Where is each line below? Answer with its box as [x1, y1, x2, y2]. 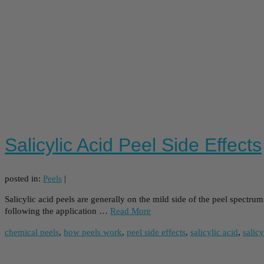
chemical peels [5, 227, 59, 237]
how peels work [64, 227, 122, 237]
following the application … [5, 206, 110, 216]
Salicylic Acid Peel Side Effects [5, 134, 262, 156]
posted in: [5, 173, 43, 183]
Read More [110, 206, 151, 216]
